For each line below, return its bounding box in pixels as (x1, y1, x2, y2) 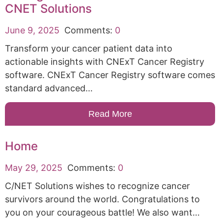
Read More (88, 109, 132, 119)
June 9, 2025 (5, 25, 59, 35)
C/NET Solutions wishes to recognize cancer (5, 180, 190, 191)
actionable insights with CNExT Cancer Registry (5, 56, 204, 67)
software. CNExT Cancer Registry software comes (5, 69, 215, 80)
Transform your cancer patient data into (5, 43, 172, 54)
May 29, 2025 (5, 162, 62, 173)
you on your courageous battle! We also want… (5, 207, 200, 218)
